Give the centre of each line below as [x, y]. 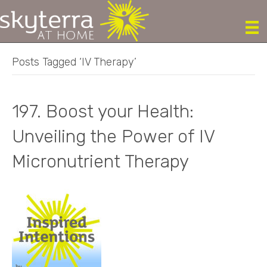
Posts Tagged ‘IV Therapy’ [74, 62]
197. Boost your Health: [103, 112]
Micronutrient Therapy [100, 162]
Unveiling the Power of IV [113, 137]
